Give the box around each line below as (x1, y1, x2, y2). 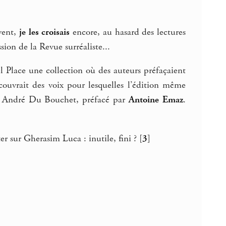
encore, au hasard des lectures (70, 26, 186, 38)
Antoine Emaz (129, 94, 184, 106)
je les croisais (19, 26, 70, 38)
